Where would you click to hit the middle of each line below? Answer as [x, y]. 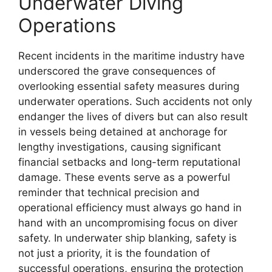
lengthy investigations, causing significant [120, 147]
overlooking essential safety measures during [129, 86]
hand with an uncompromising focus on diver [128, 223]
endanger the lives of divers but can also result [133, 116]
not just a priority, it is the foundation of [114, 253]
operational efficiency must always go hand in [130, 207]
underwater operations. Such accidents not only [135, 101]
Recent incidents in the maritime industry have [131, 56]
